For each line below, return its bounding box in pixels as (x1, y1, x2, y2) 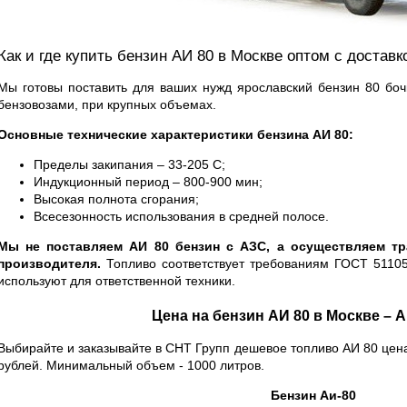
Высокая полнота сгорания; (33, 192, 199, 207)
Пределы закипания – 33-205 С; (33, 157, 225, 173)
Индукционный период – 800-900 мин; (33, 174, 263, 190)
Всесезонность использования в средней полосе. (33, 209, 329, 224)
